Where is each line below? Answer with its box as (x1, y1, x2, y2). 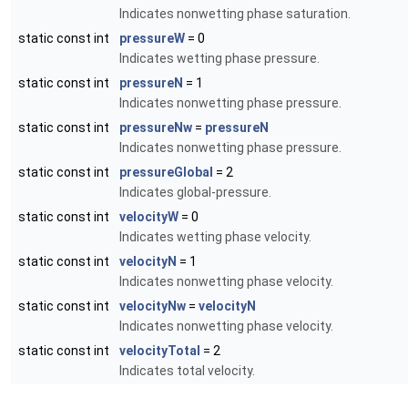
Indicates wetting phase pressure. (119, 51, 320, 66)
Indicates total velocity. (119, 363, 255, 379)
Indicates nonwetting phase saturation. (119, 6, 351, 22)
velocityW (119, 209, 178, 225)
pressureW (119, 31, 185, 46)
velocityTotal (119, 343, 200, 359)
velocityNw (119, 299, 186, 314)
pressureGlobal (119, 165, 213, 180)
